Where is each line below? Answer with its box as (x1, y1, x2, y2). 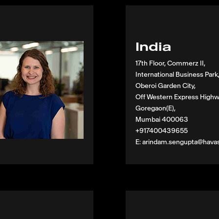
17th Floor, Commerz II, (135, 59, 206, 68)
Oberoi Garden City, (135, 82, 196, 90)
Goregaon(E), (135, 104, 176, 113)
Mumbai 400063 (135, 115, 189, 124)
